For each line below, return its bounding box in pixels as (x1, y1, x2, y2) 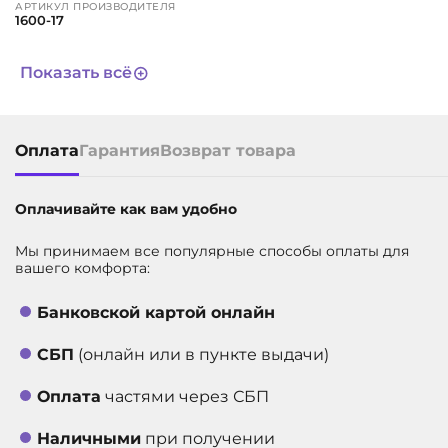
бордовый (15, 49, 86, 65)
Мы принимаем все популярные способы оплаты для (15, 242, 409, 260)
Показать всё (20, 63, 132, 82)
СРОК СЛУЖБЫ (15, 74, 102, 87)
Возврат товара (160, 141, 296, 160)
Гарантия (79, 141, 160, 160)
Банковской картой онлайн (37, 303, 275, 322)
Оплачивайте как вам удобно (15, 200, 237, 218)
